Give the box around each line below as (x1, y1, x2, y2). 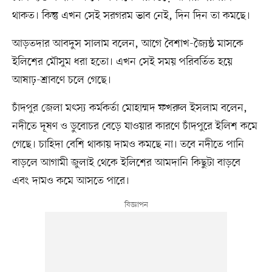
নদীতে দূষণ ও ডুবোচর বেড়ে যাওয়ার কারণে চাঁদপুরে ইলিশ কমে (12, 119, 257, 134)
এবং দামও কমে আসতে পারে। (12, 174, 129, 189)
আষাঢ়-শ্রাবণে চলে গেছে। (12, 73, 111, 88)
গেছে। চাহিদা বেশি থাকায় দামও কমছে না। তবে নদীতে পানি (12, 137, 244, 152)
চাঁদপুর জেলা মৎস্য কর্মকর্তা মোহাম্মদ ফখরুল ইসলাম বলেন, (12, 101, 247, 116)
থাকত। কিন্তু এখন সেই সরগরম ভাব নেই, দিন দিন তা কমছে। (12, 8, 250, 24)
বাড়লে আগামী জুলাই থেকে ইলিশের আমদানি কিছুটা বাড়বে (12, 155, 240, 171)
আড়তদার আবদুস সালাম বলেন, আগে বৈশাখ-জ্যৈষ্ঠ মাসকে (12, 36, 243, 52)
